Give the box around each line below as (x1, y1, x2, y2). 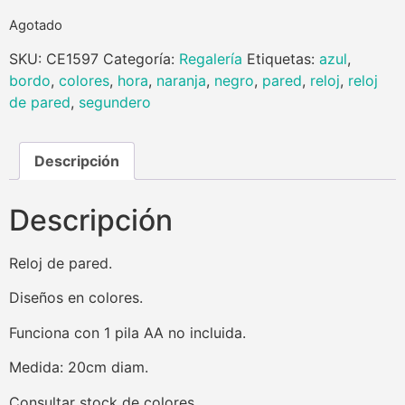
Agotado (9, 16, 62, 33)
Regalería (179, 50, 242, 69)
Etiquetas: (247, 50, 319, 69)
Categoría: (103, 50, 179, 69)
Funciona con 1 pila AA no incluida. (9, 323, 246, 342)
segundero (79, 93, 151, 112)
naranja (156, 71, 206, 90)
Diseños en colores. (9, 288, 143, 307)
